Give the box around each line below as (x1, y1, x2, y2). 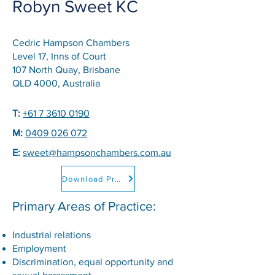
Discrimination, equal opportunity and (12, 257, 173, 267)
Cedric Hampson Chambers (12, 37, 130, 48)
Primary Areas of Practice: (12, 199, 156, 213)
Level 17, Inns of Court (12, 51, 106, 61)
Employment (12, 243, 66, 254)
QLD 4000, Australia (12, 78, 100, 88)
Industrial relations (12, 230, 91, 240)
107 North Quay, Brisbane (12, 64, 120, 75)
